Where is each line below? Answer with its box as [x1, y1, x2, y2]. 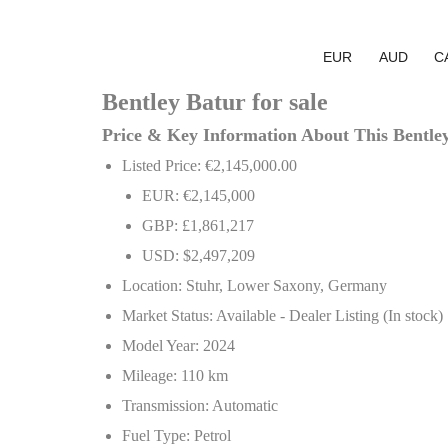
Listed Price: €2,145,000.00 [122, 157, 297, 174]
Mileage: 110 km [122, 367, 228, 384]
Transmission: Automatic [122, 397, 278, 414]
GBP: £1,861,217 [142, 217, 254, 234]
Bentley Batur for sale [102, 89, 328, 115]
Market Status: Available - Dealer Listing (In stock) [122, 307, 443, 324]
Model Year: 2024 [122, 337, 235, 354]
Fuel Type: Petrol [122, 427, 231, 444]
